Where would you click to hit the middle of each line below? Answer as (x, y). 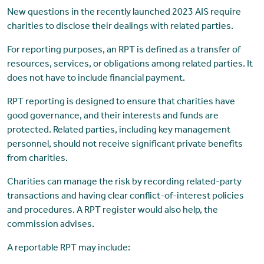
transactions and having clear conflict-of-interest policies (125, 197)
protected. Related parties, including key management (118, 131)
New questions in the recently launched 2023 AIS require (124, 13)
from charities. (37, 159)
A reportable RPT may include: (68, 249)
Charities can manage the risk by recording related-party (124, 183)
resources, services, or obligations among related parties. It (130, 65)
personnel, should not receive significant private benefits (125, 145)
